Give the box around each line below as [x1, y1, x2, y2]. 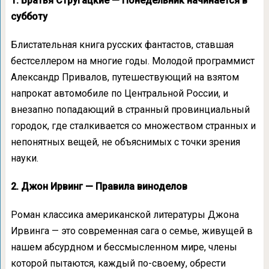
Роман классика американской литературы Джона [10, 209, 239, 220]
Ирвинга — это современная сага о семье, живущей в [10, 225, 253, 237]
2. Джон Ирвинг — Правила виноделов [10, 181, 187, 192]
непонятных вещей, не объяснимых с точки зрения [10, 136, 240, 148]
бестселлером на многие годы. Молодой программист [10, 55, 255, 67]
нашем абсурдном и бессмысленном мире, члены [10, 241, 237, 253]
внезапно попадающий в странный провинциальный [10, 104, 250, 115]
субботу [10, 11, 47, 22]
